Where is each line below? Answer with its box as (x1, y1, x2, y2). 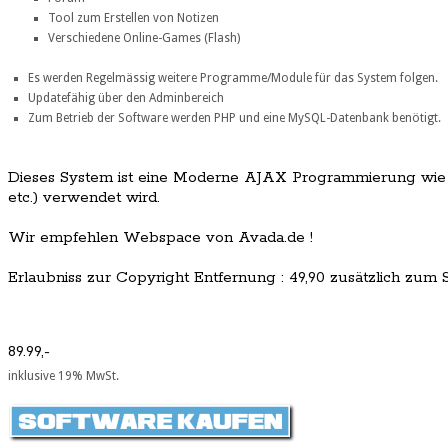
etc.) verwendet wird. (8, 188, 160, 208)
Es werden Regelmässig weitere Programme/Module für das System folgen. (28, 71, 438, 86)
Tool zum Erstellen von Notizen (48, 11, 219, 26)
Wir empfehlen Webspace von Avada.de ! (8, 228, 313, 248)
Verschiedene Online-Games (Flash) (48, 31, 240, 46)
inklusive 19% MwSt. (8, 369, 119, 384)
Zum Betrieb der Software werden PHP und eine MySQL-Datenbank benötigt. (28, 111, 441, 126)
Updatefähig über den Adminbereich (28, 91, 224, 106)
